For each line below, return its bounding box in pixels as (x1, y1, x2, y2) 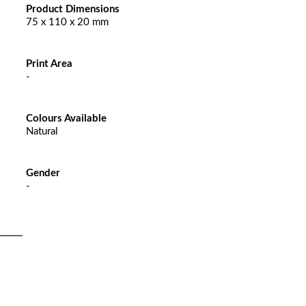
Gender (25, 168, 60, 178)
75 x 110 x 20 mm (25, 17, 109, 27)
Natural (25, 126, 58, 137)
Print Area (25, 59, 72, 69)
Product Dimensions (25, 4, 120, 14)
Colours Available (25, 113, 107, 124)
